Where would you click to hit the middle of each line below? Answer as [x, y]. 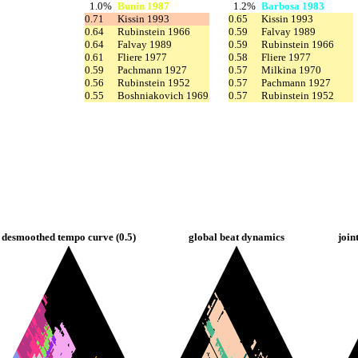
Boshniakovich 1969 [163, 96]
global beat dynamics [237, 237]
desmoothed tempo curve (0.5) [69, 237]
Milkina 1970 [291, 70]
